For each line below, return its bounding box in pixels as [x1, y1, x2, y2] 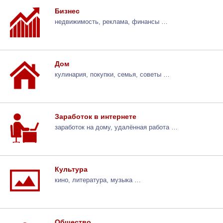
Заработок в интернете [55, 112, 136, 120]
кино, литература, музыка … [55, 176, 141, 184]
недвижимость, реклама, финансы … [55, 18, 168, 25]
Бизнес [55, 6, 80, 15]
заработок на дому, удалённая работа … [55, 123, 178, 131]
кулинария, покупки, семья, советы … [55, 71, 170, 78]
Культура [55, 165, 88, 173]
